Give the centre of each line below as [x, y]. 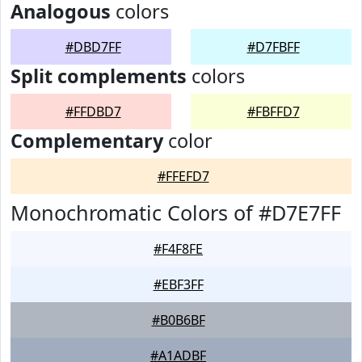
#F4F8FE [178, 249]
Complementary [87, 141]
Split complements [99, 76]
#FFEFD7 [183, 176]
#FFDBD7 [93, 112]
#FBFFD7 [273, 112]
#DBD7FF [93, 47]
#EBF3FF [178, 284]
